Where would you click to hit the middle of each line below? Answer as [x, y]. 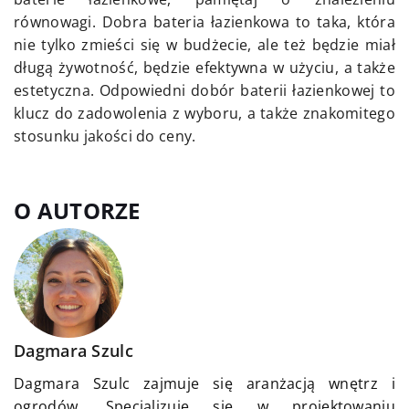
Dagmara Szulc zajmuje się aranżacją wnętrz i [204, 384]
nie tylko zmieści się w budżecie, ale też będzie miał [204, 45]
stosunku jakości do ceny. [105, 136]
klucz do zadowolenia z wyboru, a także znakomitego [204, 114]
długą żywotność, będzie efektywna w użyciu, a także [204, 68]
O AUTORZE [77, 211]
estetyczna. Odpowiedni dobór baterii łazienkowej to [204, 91]
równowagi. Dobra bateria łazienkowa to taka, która [204, 22]
